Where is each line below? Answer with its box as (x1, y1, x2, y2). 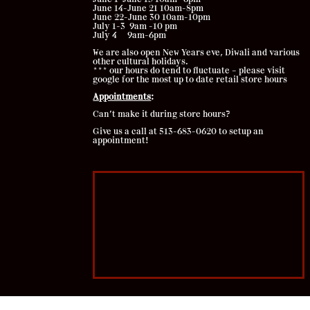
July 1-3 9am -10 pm (93, 22, 178, 31)
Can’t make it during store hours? (93, 110, 230, 119)
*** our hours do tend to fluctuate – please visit (93, 66, 286, 75)
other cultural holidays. (93, 57, 189, 66)
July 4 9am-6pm (93, 31, 167, 40)
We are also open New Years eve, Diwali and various (93, 48, 300, 57)
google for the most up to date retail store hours (93, 75, 288, 84)
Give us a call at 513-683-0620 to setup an (93, 127, 264, 136)
